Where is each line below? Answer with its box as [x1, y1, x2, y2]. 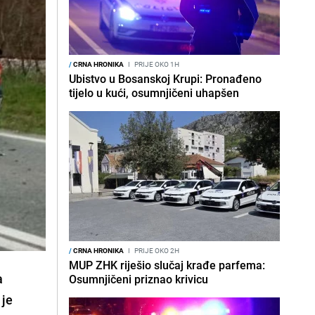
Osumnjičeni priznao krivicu [69, 271, 208, 287]
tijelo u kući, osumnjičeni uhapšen [69, 85, 239, 101]
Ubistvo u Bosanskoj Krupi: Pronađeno [69, 71, 262, 86]
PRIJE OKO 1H [133, 59, 179, 69]
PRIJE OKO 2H [133, 245, 179, 255]
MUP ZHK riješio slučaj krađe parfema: [69, 257, 265, 273]
